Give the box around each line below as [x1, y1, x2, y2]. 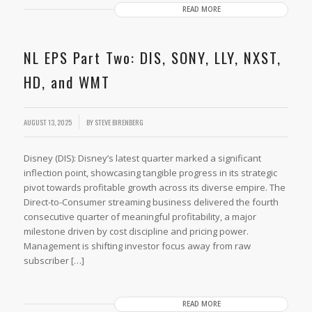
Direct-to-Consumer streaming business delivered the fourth [23, 195, 279, 208]
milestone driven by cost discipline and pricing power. [23, 224, 249, 237]
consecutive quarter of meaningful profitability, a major [23, 210, 256, 223]
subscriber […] [23, 253, 84, 267]
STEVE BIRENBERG [94, 116, 143, 128]
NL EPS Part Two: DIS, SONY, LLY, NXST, [23, 46, 281, 68]
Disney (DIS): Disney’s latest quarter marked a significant [23, 151, 261, 164]
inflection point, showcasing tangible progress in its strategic [23, 166, 277, 179]
